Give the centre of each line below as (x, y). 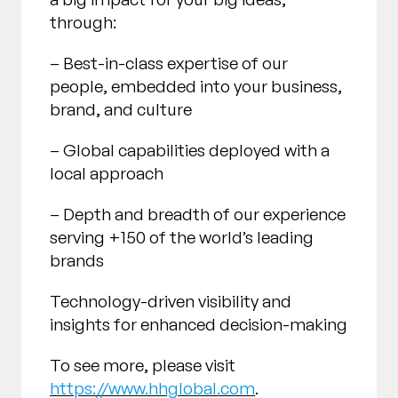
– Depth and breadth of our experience (198, 215)
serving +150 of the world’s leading (182, 238)
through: (83, 23)
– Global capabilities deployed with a (190, 151)
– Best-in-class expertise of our (169, 64)
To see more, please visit (143, 366)
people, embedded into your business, (196, 87)
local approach (107, 174)
